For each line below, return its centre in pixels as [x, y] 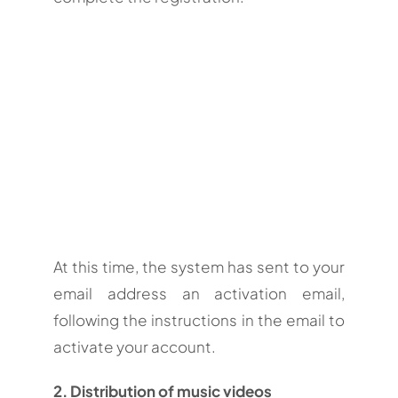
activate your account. [134, 346]
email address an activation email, [199, 293]
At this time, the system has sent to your [199, 266]
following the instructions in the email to [199, 319]
